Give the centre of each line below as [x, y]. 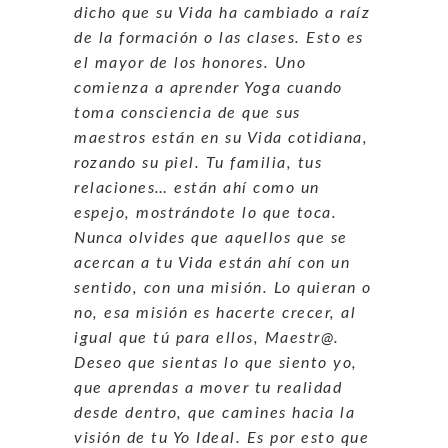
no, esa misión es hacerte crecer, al [215, 312]
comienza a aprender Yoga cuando [208, 87]
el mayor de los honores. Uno [190, 62]
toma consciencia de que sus [187, 112]
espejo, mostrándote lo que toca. [205, 212]
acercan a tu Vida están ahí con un [212, 262]
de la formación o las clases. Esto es [219, 37]
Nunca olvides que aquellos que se [211, 237]
